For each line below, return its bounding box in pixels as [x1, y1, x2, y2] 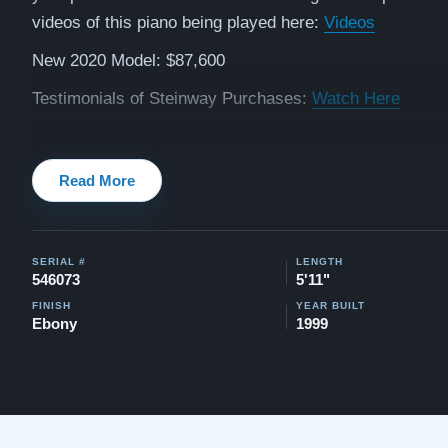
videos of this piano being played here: [32, 13, 324, 32]
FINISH [32, 300, 71, 311]
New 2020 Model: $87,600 [32, 51, 225, 70]
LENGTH [296, 256, 343, 267]
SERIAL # [32, 256, 86, 267]
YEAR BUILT [296, 300, 365, 311]
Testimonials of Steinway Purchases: [32, 89, 312, 108]
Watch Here [312, 89, 400, 108]
